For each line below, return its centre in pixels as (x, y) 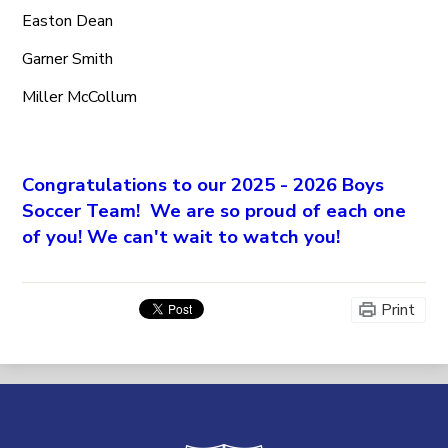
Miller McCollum (80, 97)
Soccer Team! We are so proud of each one (214, 210)
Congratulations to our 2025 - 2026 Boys (203, 184)
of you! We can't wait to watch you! (181, 236)
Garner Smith (68, 59)
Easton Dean (68, 21)
